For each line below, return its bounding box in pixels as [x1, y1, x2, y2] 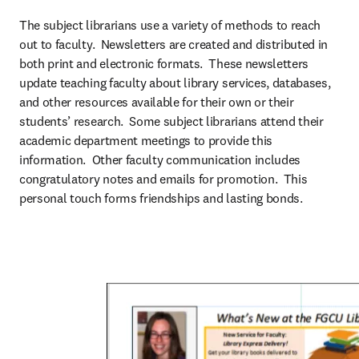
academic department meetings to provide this [19, 132, 272, 148]
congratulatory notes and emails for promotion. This [19, 171, 308, 187]
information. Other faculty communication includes [19, 151, 301, 167]
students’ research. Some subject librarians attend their [19, 113, 324, 129]
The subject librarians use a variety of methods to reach [19, 17, 321, 33]
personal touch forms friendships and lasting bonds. [19, 190, 303, 206]
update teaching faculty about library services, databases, [19, 75, 331, 91]
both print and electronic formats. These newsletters [19, 55, 309, 71]
